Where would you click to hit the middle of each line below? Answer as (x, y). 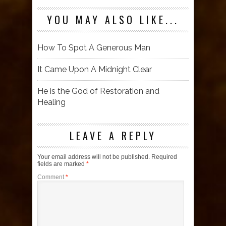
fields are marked (62, 164)
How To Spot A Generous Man (94, 47)
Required (164, 157)
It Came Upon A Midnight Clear (95, 69)
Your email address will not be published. (94, 157)
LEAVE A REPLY (113, 135)
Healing (51, 102)
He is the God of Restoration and (98, 91)
